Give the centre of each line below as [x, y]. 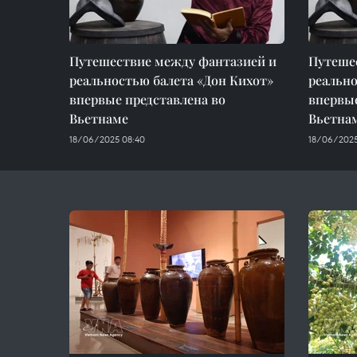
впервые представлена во [147, 99]
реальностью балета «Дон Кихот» [171, 80]
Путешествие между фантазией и [173, 61]
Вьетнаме [99, 118]
